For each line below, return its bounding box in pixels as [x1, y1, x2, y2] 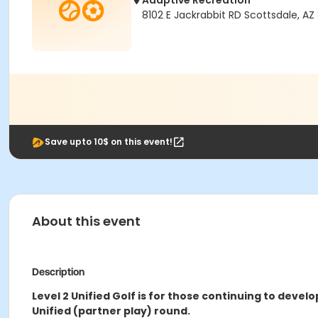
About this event [32, 212, 141, 230]
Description [32, 266, 84, 278]
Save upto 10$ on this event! [45, 136, 172, 148]
